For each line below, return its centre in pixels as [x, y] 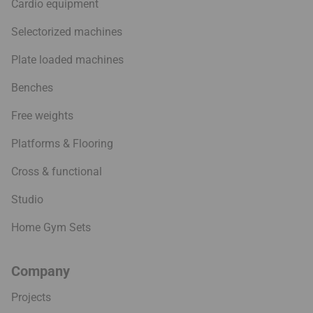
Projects [31, 298]
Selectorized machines [67, 32]
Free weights [42, 116]
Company [41, 271]
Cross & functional [57, 172]
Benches [32, 88]
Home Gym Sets [51, 228]
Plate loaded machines [67, 60]
